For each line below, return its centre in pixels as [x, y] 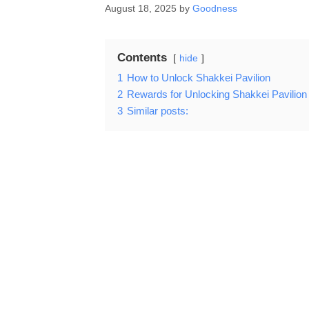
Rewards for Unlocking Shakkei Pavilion [217, 94]
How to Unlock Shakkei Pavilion [199, 78]
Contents [142, 58]
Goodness [215, 9]
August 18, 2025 [141, 9]
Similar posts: [158, 111]
